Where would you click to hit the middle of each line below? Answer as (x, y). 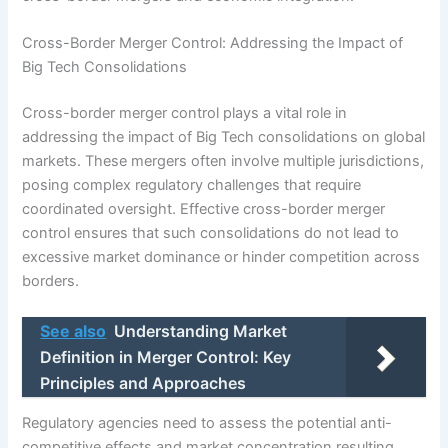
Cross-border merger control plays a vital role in (185, 113)
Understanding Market (201, 330)
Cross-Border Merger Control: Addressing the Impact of (213, 43)
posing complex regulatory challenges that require (192, 185)
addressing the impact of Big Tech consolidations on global (224, 137)
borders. (51, 281)
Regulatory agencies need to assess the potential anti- (207, 423)
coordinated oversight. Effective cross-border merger (204, 209)
